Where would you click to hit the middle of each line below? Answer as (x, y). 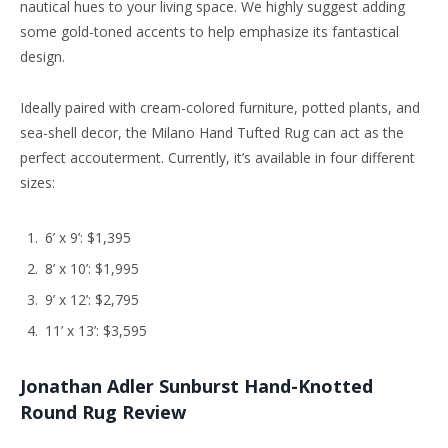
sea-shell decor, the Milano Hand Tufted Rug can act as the (212, 133)
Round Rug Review (103, 411)
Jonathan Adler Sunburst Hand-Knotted (196, 385)
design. (42, 57)
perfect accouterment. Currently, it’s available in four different (217, 158)
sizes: (37, 183)
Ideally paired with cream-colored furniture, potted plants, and (220, 108)
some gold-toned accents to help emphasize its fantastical (209, 32)
